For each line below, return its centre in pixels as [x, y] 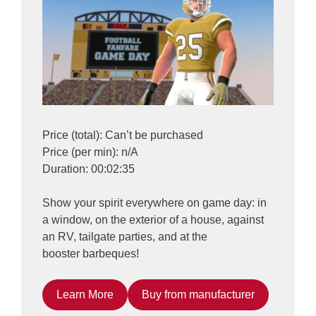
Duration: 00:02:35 [89, 169]
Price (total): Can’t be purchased [123, 135]
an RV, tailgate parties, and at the [125, 236]
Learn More [85, 294]
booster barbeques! [91, 253]
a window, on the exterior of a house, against [153, 219]
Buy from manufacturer [198, 294]
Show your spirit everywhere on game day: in [154, 202]
